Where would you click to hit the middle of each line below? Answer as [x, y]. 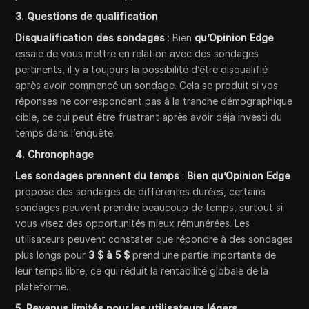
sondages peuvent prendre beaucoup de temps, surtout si [149, 208]
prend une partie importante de [203, 255]
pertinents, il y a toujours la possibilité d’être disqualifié [142, 70]
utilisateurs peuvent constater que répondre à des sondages [154, 239]
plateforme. [42, 287]
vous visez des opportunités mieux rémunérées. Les [133, 223]
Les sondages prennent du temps [98, 176]
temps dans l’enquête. [66, 133]
